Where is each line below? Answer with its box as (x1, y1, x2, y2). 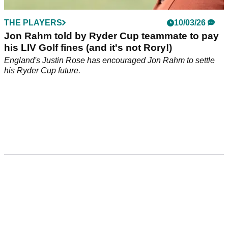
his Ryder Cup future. (4, 66, 80, 75)
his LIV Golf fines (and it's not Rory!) (4, 42, 172, 53)
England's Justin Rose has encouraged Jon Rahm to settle (4, 56, 215, 65)
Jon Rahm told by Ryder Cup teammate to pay (4, 31, 219, 42)
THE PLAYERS (4, 18, 62, 27)
